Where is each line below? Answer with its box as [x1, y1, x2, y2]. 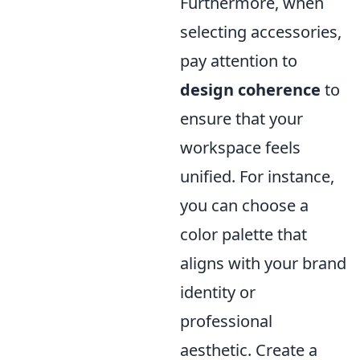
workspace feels [180, 136, 301, 158]
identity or [180, 280, 256, 303]
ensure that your [180, 107, 303, 129]
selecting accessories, [180, 20, 342, 43]
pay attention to [180, 49, 297, 72]
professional [180, 309, 272, 332]
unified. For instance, [180, 165, 334, 187]
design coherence [180, 78, 321, 100]
